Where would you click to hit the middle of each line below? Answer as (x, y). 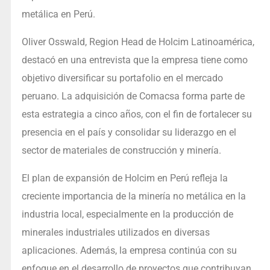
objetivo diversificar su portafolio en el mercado (122, 78)
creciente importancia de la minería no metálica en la (133, 196)
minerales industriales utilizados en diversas (115, 233)
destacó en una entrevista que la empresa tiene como (134, 60)
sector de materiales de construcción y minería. (121, 151)
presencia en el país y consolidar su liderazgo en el (129, 133)
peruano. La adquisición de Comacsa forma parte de (133, 96)
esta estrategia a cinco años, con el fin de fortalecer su (137, 115)
